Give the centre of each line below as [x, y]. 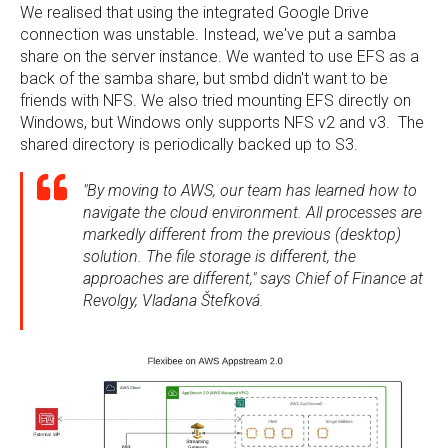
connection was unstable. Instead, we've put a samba [208, 34]
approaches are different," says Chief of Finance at [253, 278]
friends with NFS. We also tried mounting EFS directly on [215, 100]
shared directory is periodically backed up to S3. [191, 144]
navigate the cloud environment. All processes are [252, 212]
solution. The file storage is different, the [219, 256]
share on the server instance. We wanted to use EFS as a [219, 56]
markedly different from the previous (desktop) [242, 234]
